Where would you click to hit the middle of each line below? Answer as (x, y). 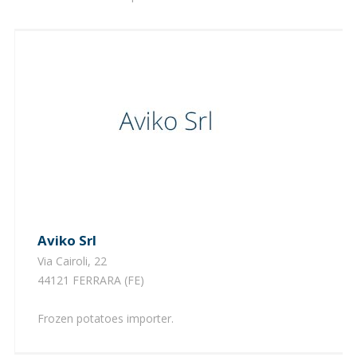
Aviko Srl (71, 240)
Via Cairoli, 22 (72, 261)
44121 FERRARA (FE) (90, 280)
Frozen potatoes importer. (105, 318)
